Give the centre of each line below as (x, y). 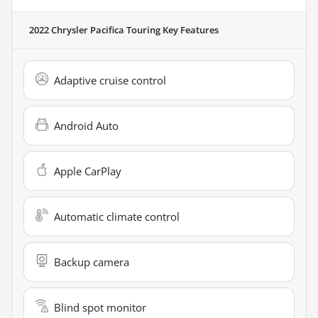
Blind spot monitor (100, 308)
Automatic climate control (117, 217)
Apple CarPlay (88, 171)
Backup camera (92, 262)
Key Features (190, 30)
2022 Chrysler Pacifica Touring (95, 30)
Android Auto (86, 126)
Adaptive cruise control (110, 81)
